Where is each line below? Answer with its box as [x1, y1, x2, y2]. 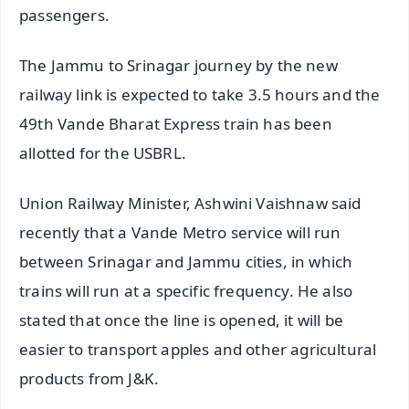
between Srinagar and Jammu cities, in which [19, 251, 353, 273]
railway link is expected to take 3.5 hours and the [19, 84, 381, 106]
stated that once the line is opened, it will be [19, 309, 343, 331]
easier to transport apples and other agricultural [19, 339, 377, 361]
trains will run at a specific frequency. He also [19, 280, 353, 302]
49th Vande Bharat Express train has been [19, 113, 332, 135]
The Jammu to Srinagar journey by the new [19, 55, 338, 77]
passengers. [19, 5, 110, 26]
